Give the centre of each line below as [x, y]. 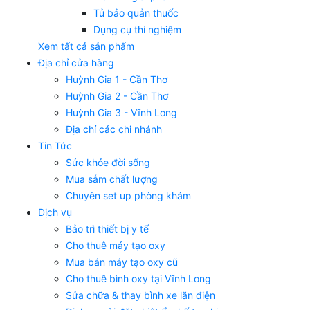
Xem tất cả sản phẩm [86, 46]
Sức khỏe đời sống [108, 163]
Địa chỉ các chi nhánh [114, 129]
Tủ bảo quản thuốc [136, 13]
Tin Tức [55, 146]
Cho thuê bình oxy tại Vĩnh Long [138, 279]
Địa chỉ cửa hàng [76, 63]
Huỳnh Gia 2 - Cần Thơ [117, 96]
